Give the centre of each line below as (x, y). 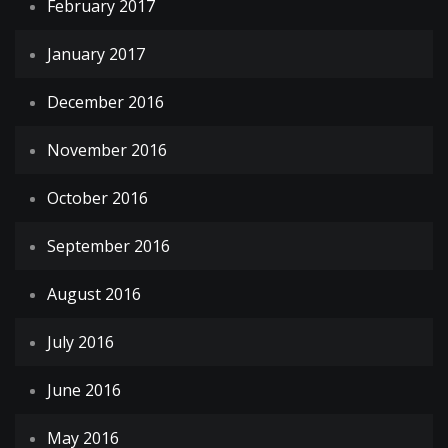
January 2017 (96, 54)
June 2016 (84, 390)
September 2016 (108, 246)
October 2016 (97, 198)
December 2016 (105, 102)
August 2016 (94, 294)
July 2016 (80, 342)
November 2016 (107, 150)
